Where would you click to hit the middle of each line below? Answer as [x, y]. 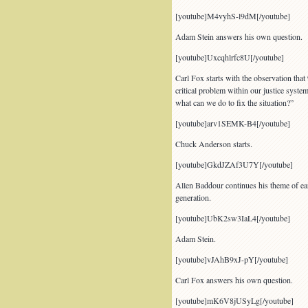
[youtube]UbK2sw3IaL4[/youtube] [232, 218]
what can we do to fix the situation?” [234, 102]
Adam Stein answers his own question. [239, 36]
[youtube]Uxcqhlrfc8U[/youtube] [229, 57]
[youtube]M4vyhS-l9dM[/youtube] [232, 16]
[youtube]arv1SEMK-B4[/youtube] [232, 123]
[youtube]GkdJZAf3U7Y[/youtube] [234, 164]
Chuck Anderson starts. [213, 144]
